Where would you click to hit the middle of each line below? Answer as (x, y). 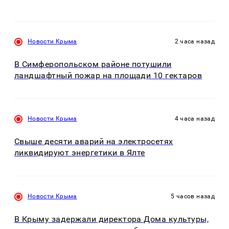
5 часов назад (193, 196)
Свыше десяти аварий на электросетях (94, 142)
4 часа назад (194, 119)
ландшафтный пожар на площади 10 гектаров (108, 75)
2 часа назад (194, 41)
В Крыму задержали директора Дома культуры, (112, 219)
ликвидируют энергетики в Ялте (80, 153)
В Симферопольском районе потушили (93, 64)
